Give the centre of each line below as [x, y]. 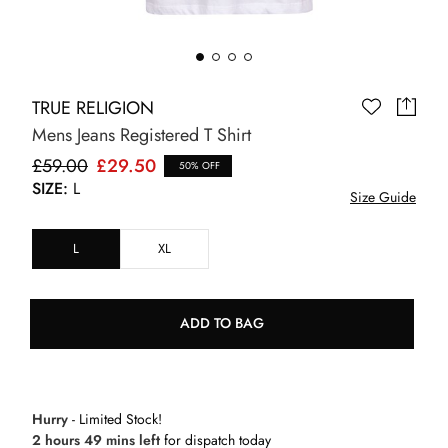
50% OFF [198, 165]
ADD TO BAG [221, 323]
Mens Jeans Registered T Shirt [141, 134]
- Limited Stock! [115, 418]
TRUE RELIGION [93, 107]
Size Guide [383, 196]
